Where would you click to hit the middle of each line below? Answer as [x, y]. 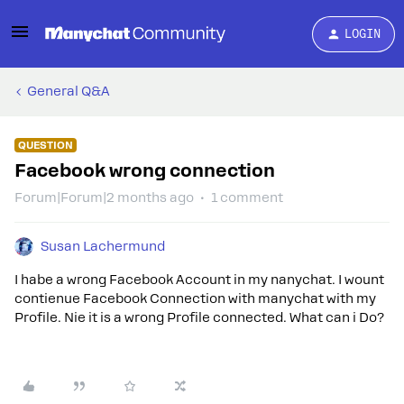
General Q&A [69, 91]
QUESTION [46, 145]
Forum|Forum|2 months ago [104, 197]
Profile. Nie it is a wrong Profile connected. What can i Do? [199, 317]
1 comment [247, 197]
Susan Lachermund [103, 246]
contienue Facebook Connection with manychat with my [195, 298]
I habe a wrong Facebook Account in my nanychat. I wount [199, 280]
